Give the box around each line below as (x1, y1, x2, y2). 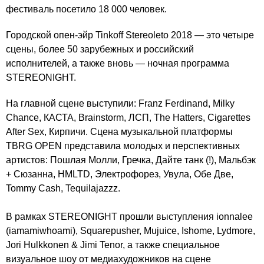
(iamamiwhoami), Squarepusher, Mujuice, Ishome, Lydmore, (6, 226, 255, 236)
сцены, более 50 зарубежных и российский (6, 44, 194, 54)
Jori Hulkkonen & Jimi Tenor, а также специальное (6, 240, 220, 250)
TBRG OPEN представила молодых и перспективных (6, 141, 240, 151)
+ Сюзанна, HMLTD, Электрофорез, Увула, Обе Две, (6, 169, 233, 179)
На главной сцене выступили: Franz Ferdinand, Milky (6, 98, 235, 108)
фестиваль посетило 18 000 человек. (6, 4, 167, 14)
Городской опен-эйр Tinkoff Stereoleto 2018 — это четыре (6, 30, 254, 40)
